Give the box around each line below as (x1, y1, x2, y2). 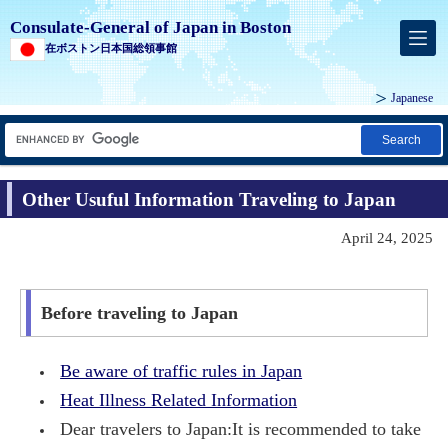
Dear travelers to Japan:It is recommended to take (60, 418, 422, 439)
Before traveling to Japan (41, 302, 238, 323)
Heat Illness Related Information (60, 389, 298, 410)
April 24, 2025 (341, 229, 433, 246)
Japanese (391, 91, 433, 106)
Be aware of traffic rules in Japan (60, 360, 303, 381)
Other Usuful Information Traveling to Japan (22, 188, 396, 210)
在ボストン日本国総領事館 (45, 42, 177, 54)
